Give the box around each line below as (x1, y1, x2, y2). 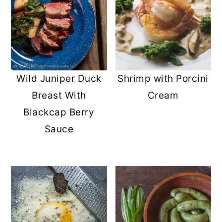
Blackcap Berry (23, 107, 95, 118)
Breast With (32, 90, 86, 102)
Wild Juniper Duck (16, 73, 102, 85)
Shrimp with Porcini (117, 73, 209, 85)
